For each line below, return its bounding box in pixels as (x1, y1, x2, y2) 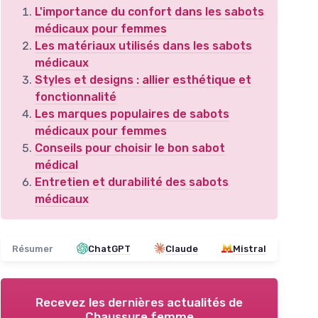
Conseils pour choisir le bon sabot (35, 141, 225, 155)
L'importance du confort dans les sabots (35, 4, 264, 18)
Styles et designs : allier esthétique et (35, 72, 251, 87)
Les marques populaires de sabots (35, 106, 229, 121)
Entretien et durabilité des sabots (35, 175, 229, 189)
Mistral (233, 243, 266, 254)
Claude (165, 243, 198, 254)
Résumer (12, 243, 53, 254)
